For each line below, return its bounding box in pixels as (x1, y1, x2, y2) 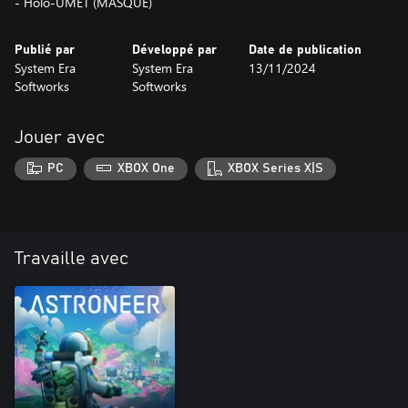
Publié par (15, 43, 75, 56)
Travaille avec (15, 250, 128, 269)
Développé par (131, 43, 217, 56)
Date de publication (249, 43, 362, 56)
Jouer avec (15, 127, 105, 147)
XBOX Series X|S (228, 162, 324, 176)
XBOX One (117, 162, 175, 176)
